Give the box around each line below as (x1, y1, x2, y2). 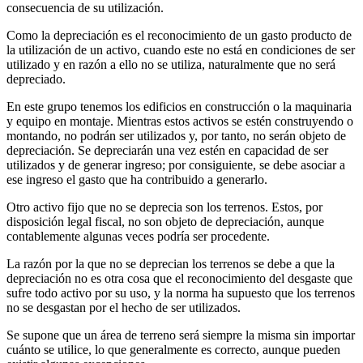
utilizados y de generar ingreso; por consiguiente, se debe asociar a (6, 158, 345, 172)
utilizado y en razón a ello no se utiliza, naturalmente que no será (6, 58, 335, 71)
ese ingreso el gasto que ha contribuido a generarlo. (6, 173, 267, 186)
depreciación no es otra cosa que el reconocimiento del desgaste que (6, 271, 352, 285)
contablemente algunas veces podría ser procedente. (6, 229, 270, 243)
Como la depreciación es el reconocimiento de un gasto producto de (6, 28, 352, 42)
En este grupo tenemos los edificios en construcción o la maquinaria (6, 100, 352, 113)
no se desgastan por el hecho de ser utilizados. (6, 301, 241, 314)
